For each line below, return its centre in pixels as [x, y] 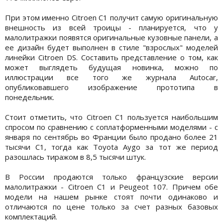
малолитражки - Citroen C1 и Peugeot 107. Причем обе [111, 187]
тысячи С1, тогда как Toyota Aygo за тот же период [111, 147]
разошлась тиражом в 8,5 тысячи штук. [76, 157]
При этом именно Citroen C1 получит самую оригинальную [111, 18]
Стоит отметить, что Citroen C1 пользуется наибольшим [111, 117]
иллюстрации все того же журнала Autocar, [111, 77]
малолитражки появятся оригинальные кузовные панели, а [111, 38]
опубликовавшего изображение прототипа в [111, 87]
